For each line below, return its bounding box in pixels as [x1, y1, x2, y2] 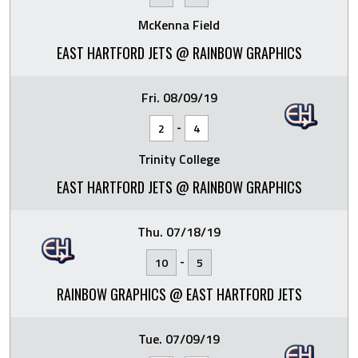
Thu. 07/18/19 [137, 221, 221, 241]
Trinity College [138, 149, 220, 169]
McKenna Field [138, 14, 220, 34]
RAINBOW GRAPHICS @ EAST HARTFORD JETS [56, 283, 302, 304]
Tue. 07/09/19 [138, 328, 220, 348]
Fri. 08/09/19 [141, 87, 217, 107]
